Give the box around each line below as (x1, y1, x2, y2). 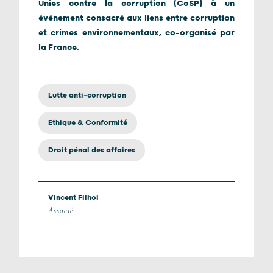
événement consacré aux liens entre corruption (38, 13, 235, 23)
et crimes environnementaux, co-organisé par (38, 28, 235, 38)
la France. (38, 43, 79, 52)
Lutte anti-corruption (48, 91, 126, 100)
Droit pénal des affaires (48, 146, 135, 155)
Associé (48, 205, 74, 216)
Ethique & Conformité (48, 118, 127, 127)
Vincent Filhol (48, 193, 99, 202)
